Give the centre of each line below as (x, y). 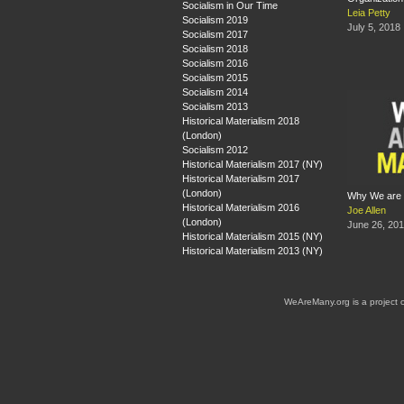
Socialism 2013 (215, 106)
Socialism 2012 (215, 149)
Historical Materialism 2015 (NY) (252, 236)
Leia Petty (369, 13)
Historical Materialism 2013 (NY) (252, 250)
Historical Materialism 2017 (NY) (252, 164)
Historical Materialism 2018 (241, 120)
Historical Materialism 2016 (241, 207)
